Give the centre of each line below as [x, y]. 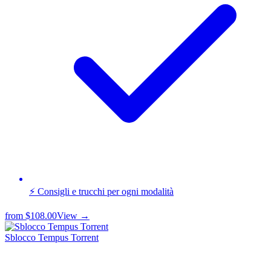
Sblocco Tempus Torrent [52, 237]
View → [73, 215]
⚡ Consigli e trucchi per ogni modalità [101, 191]
